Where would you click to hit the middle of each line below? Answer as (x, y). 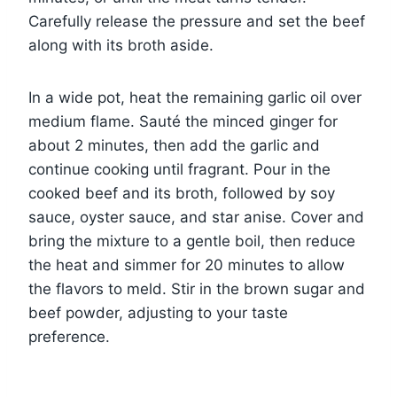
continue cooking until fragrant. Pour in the (179, 170)
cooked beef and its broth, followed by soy (182, 194)
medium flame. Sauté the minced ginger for (183, 122)
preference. (69, 337)
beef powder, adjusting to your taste (158, 313)
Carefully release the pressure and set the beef (197, 22)
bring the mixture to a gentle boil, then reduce (192, 241)
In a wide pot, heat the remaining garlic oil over (195, 98)
